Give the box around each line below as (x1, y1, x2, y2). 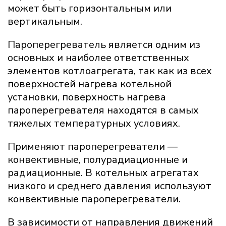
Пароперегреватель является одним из (8, 38, 200, 52)
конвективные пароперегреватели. (8, 192, 181, 206)
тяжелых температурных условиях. (8, 117, 180, 131)
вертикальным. (8, 15, 82, 29)
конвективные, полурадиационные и (8, 153, 188, 167)
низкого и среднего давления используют (8, 179, 211, 193)
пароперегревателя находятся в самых (8, 103, 199, 118)
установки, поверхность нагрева (8, 90, 166, 104)
